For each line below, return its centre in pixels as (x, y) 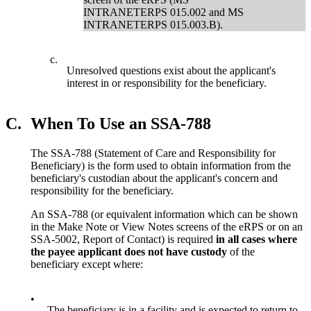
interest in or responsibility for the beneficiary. (167, 83)
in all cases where (257, 239)
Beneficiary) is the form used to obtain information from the (161, 166)
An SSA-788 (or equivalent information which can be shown (164, 214)
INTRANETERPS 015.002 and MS (164, 12)
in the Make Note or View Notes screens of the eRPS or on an (167, 227)
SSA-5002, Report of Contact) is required (123, 239)
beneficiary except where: (87, 264)
